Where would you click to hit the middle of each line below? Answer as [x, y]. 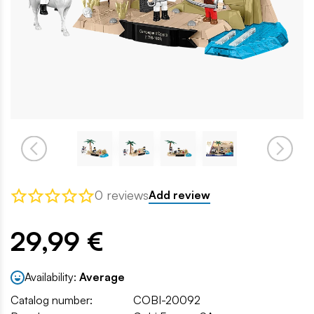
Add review [179, 195]
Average [102, 277]
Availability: [52, 277]
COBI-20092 [167, 300]
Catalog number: [52, 300]
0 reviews [122, 195]
